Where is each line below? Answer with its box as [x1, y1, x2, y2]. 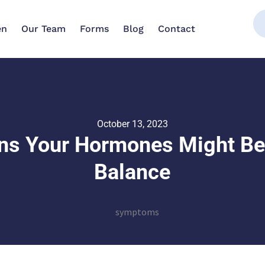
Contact [157, 23, 195, 34]
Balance [94, 160, 171, 185]
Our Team [21, 23, 66, 34]
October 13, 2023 [97, 118, 168, 130]
